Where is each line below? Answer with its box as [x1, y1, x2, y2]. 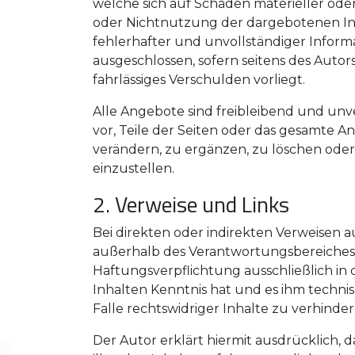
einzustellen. [93, 161, 174, 176]
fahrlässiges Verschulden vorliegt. [93, 72, 305, 87]
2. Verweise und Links [93, 187, 289, 221]
